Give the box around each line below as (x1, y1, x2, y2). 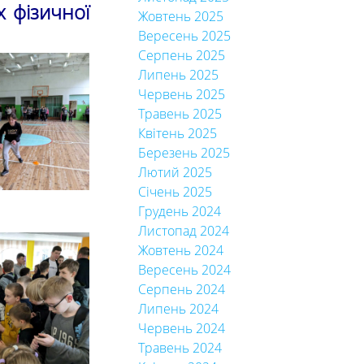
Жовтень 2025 (137, 7, 223, 25)
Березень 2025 (137, 144, 230, 162)
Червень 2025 (137, 85, 225, 103)
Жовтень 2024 (137, 241, 223, 259)
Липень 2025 (137, 66, 219, 84)
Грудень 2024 (137, 202, 221, 220)
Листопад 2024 (137, 222, 229, 240)
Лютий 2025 (137, 163, 212, 181)
